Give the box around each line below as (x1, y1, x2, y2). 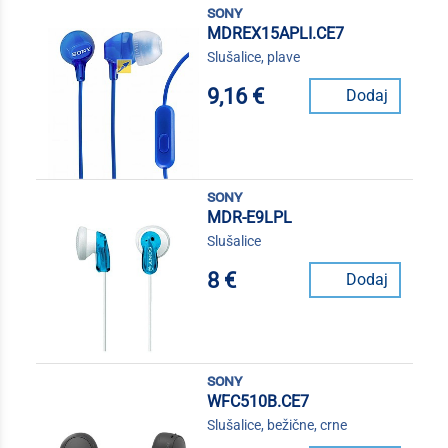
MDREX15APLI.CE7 (206, 24, 344, 44)
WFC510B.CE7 (206, 392, 309, 412)
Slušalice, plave (206, 49, 300, 66)
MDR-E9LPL (206, 208, 292, 228)
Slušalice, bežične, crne (206, 417, 347, 434)
